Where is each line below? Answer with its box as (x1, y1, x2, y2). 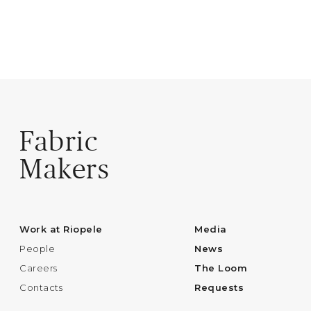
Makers (19, 153, 110, 185)
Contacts (19, 282, 63, 294)
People (19, 243, 56, 255)
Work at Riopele (19, 224, 103, 235)
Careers (19, 262, 58, 274)
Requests (194, 282, 244, 294)
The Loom (194, 262, 248, 274)
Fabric (19, 126, 99, 158)
